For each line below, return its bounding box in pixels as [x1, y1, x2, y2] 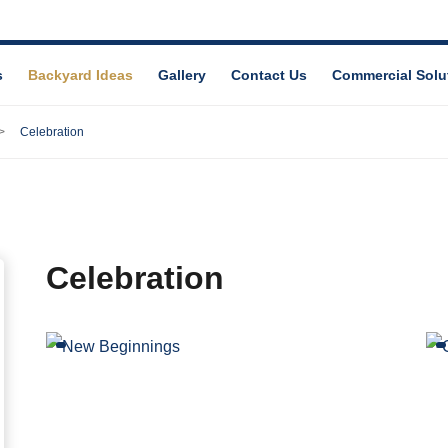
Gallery [158, 67, 206, 83]
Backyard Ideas [28, 67, 133, 83]
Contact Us [231, 67, 307, 83]
